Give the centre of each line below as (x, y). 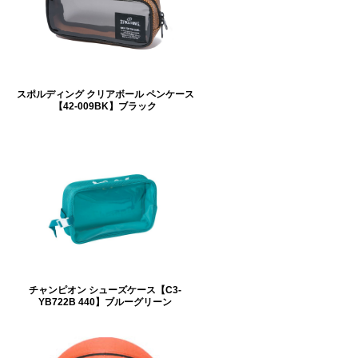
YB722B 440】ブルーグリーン (105, 302)
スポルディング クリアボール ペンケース (105, 94)
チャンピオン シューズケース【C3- (105, 290)
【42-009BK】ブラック (105, 106)
